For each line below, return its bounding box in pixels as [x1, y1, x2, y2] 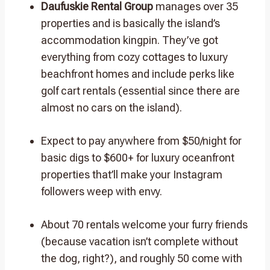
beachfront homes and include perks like [41, 67, 234, 80]
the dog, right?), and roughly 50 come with [41, 251, 242, 265]
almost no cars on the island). [41, 101, 182, 114]
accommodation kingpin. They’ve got [41, 33, 218, 46]
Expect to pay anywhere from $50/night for [41, 134, 242, 147]
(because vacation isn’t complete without [41, 234, 238, 248]
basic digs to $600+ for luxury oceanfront [41, 151, 234, 164]
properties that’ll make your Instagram [41, 168, 222, 181]
